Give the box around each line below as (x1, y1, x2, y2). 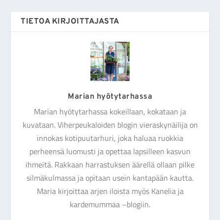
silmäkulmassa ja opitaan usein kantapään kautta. (27, 171, 193, 184)
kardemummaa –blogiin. (70, 198, 150, 210)
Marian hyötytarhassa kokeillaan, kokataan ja (34, 105, 186, 117)
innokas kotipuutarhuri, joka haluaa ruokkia (37, 132, 183, 144)
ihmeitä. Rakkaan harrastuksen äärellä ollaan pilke (26, 158, 194, 170)
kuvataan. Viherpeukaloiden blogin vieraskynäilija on (22, 118, 198, 131)
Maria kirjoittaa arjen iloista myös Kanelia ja (36, 185, 184, 197)
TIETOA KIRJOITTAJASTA (21, 16, 119, 27)
